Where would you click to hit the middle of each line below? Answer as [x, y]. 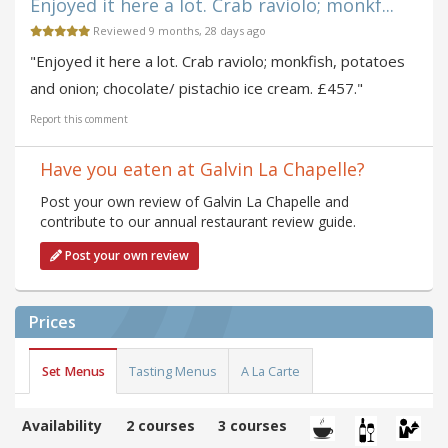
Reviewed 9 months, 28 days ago [178, 31]
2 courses [160, 426]
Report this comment [79, 119]
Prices [52, 322]
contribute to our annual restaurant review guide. [198, 222]
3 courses [252, 426]
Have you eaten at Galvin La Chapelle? [202, 169]
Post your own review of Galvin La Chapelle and [194, 202]
